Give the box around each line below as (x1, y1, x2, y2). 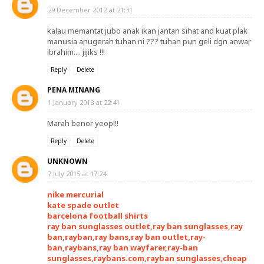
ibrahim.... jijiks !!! (47, 47, 105, 57)
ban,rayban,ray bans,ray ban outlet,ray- (47, 232, 206, 242)
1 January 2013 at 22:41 (48, 98, 120, 107)
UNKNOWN (47, 156, 88, 166)
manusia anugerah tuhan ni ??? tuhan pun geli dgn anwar (47, 36, 251, 47)
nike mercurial (47, 189, 104, 200)
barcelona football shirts (47, 210, 148, 221)
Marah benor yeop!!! (47, 118, 118, 128)
